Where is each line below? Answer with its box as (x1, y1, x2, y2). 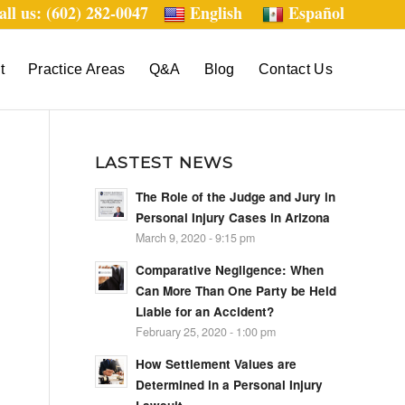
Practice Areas (28, 61, 126, 77)
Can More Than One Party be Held (136, 282, 337, 299)
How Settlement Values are (136, 355, 297, 372)
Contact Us (258, 61, 333, 77)
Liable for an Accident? (136, 303, 275, 320)
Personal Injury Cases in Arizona (136, 209, 331, 226)
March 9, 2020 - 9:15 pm (136, 230, 256, 246)
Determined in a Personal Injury (136, 376, 324, 393)
